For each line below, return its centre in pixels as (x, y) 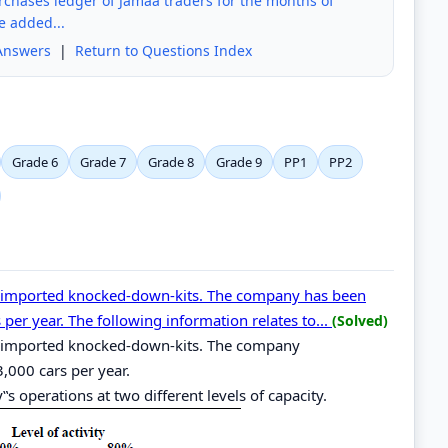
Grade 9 (239, 161)
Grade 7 (103, 161)
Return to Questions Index (163, 50)
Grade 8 (171, 161)
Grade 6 (35, 161)
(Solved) (360, 320)
